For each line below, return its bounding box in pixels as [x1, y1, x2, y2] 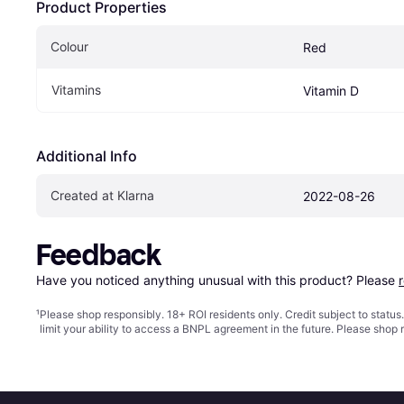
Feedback [36, 238, 161, 273]
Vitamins [51, 82, 101, 98]
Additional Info [36, 147, 137, 166]
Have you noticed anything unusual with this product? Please [36, 272, 399, 289]
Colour [50, 39, 88, 55]
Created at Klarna [50, 188, 154, 204]
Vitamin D [303, 83, 359, 99]
